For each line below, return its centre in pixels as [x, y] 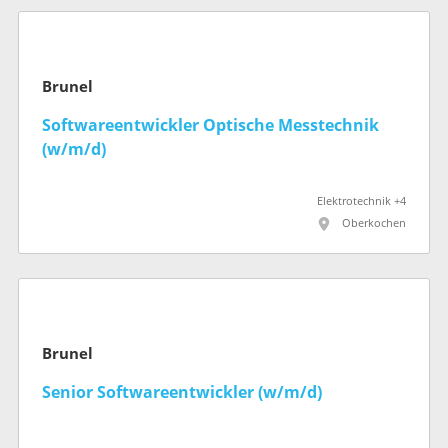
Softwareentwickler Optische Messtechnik [210, 125]
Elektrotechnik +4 [361, 201]
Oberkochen [374, 223]
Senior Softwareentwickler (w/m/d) [182, 392]
